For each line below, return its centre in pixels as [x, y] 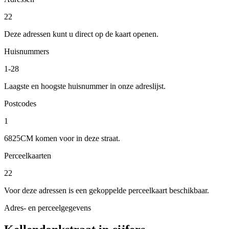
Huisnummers [27, 51]
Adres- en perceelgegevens [48, 208]
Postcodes [20, 103]
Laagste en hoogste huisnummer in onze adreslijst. [85, 86]
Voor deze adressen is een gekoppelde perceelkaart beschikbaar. [107, 190]
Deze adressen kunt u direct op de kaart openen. [81, 34]
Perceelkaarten [28, 155]
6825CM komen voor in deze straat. [62, 138]
